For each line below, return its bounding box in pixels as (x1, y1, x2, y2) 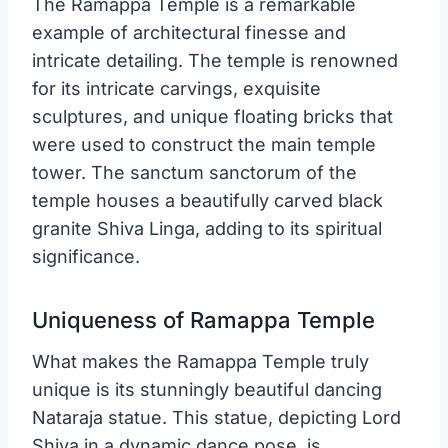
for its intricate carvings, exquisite (32, 77, 321, 99)
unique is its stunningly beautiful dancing (32, 378, 382, 400)
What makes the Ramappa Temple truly (32, 350, 369, 372)
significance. (32, 245, 140, 267)
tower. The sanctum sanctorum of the (32, 161, 357, 183)
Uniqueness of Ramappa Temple (32, 306, 375, 333)
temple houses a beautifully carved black (32, 189, 383, 211)
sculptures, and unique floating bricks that (32, 105, 393, 127)
